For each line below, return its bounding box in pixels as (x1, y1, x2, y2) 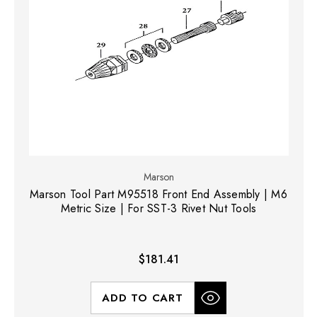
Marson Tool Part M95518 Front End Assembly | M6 (30, 185, 287, 202)
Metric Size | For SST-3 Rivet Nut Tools (60, 200, 257, 217)
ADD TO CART (102, 289, 183, 306)
